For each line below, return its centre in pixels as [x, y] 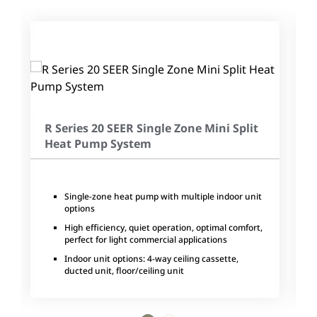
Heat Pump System [98, 144]
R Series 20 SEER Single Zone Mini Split [151, 128]
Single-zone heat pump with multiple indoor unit [163, 197]
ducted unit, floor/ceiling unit [124, 271]
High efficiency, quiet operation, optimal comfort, [163, 228]
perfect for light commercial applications [146, 240]
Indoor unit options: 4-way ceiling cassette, [151, 259]
